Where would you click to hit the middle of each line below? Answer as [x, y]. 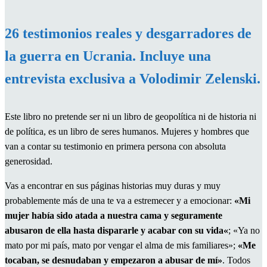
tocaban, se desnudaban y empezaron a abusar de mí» [114, 260]
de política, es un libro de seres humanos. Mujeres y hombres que [127, 131]
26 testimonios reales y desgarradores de [128, 33]
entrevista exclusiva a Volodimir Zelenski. [133, 78]
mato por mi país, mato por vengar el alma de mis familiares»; [121, 245]
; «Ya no [244, 230]
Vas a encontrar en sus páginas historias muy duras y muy [113, 185]
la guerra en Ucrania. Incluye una [108, 56]
